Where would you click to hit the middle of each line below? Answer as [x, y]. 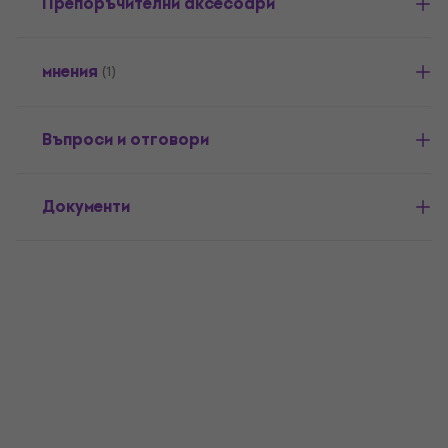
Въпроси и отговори [125, 139]
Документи [86, 206]
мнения [70, 71]
